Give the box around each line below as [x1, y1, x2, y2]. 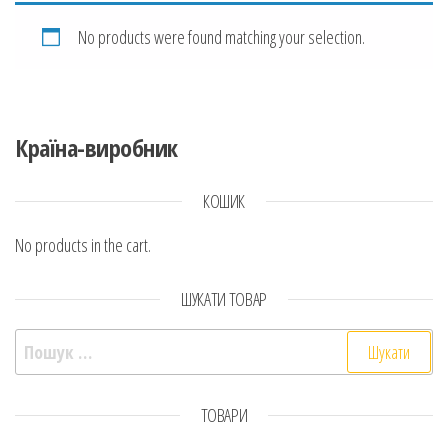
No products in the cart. [15, 233, 151, 257]
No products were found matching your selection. [78, 25, 365, 49]
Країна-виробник [15, 131, 178, 164]
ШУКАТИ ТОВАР [181, 287, 267, 311]
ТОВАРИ [200, 403, 248, 427]
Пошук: [14, 330, 68, 354]
